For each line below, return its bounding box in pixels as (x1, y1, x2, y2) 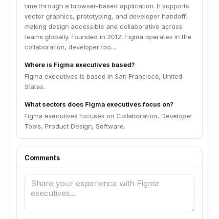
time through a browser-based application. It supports (24, 2, 189, 10)
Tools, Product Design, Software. (24, 122, 125, 130)
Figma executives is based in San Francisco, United (24, 72, 182, 80)
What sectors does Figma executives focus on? (24, 100, 174, 108)
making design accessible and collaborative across (24, 22, 182, 30)
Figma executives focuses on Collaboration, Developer (24, 112, 193, 120)
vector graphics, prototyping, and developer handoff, (24, 12, 187, 20)
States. (24, 83, 45, 90)
